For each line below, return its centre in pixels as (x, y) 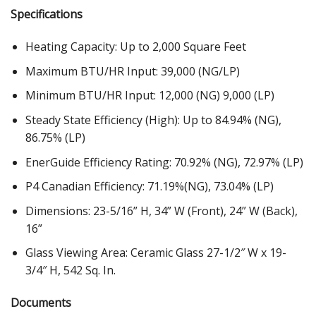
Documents (41, 303)
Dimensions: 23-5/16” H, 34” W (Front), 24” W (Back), (161, 211)
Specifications (47, 14)
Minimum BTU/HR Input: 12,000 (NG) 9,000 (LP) (150, 96)
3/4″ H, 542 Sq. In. (70, 271)
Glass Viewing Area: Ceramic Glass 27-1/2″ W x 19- (156, 253)
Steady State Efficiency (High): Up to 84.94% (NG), (153, 120)
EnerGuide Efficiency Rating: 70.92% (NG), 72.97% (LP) (164, 162)
